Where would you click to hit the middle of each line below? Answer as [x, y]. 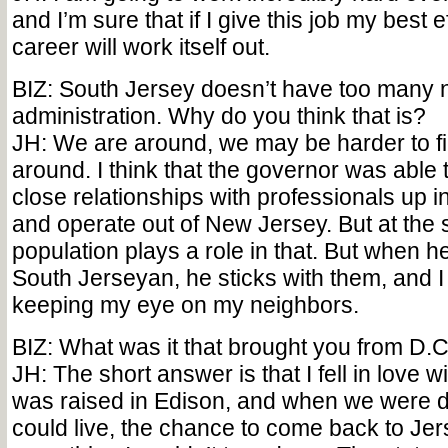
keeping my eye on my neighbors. [185, 305]
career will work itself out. [140, 47]
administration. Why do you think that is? [218, 116]
